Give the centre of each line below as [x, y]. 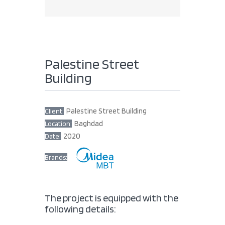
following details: [80, 209]
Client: [54, 111]
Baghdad [89, 123]
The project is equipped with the [111, 198]
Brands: [56, 157]
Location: [58, 123]
